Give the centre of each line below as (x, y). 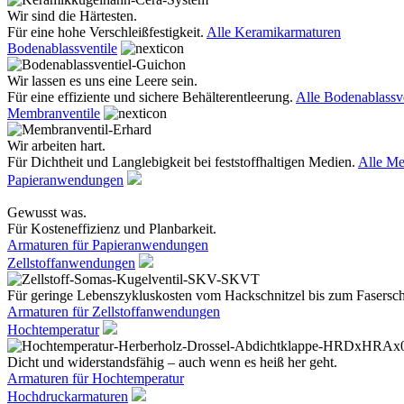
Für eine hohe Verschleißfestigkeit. (107, 32)
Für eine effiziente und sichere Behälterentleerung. (151, 97)
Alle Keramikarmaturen (274, 32)
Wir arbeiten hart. (56, 146)
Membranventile (54, 113)
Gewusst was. (47, 212)
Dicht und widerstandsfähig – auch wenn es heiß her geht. (172, 362)
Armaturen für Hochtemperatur (96, 378)
